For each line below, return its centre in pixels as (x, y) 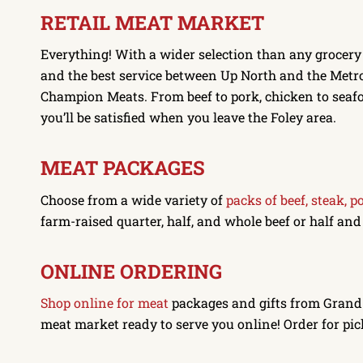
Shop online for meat (105, 303)
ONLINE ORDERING (131, 271)
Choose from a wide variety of (133, 199)
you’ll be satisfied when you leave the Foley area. (188, 117)
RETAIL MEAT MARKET (152, 22)
